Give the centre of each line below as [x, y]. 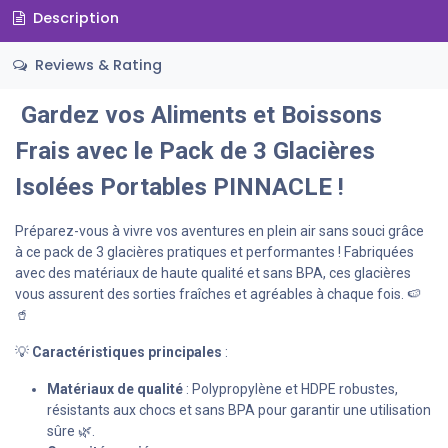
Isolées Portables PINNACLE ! [182, 186]
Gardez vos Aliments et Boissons [198, 114]
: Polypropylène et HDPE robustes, [290, 388]
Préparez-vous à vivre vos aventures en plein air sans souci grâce [219, 230]
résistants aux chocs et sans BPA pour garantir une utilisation [239, 409]
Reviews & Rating [96, 65]
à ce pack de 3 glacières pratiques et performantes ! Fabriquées [214, 251]
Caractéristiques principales [127, 351]
